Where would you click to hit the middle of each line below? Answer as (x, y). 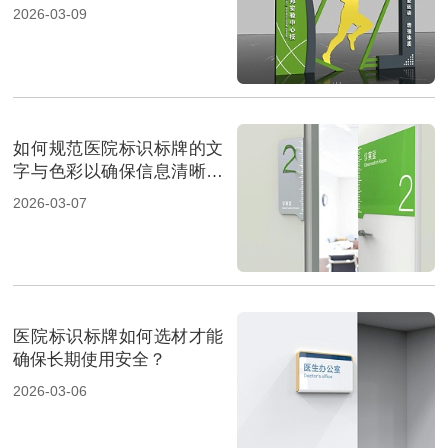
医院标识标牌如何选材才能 (118, 336)
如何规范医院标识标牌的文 (118, 148)
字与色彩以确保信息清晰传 (118, 171)
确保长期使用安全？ (90, 359)
